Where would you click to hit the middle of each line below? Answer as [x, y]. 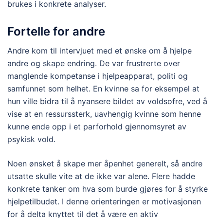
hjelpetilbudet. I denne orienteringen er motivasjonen [104, 202]
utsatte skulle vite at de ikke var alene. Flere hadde [101, 176]
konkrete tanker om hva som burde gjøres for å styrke [108, 189]
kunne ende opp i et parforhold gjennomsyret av [97, 127]
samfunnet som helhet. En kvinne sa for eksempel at [103, 89]
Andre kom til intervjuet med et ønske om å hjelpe [100, 51]
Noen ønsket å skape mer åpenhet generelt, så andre [105, 164]
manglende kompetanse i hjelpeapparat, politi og [98, 76]
